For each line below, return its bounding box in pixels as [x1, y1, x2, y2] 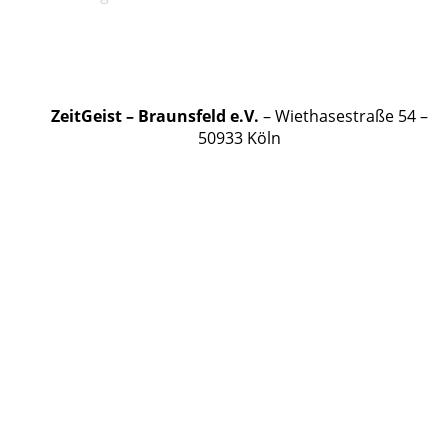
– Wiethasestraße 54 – [258, 105, 428, 127]
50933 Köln [197, 127, 281, 149]
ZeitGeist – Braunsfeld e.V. [50, 105, 259, 127]
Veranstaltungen [79, 4, 205, 26]
